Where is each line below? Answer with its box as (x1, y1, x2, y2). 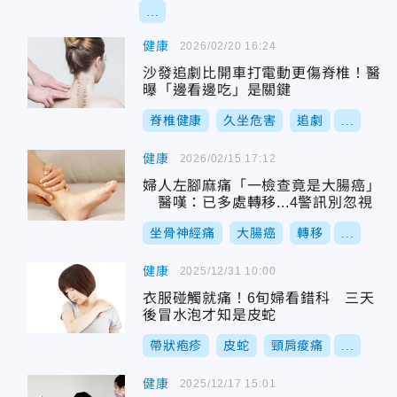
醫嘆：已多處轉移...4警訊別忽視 (143, 195, 373, 210)
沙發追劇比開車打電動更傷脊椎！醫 (143, 66, 381, 81)
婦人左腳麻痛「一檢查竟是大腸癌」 (143, 178, 381, 193)
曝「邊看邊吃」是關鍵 (143, 82, 292, 97)
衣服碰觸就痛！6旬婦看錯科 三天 (143, 291, 375, 306)
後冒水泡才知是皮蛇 (143, 307, 277, 323)
